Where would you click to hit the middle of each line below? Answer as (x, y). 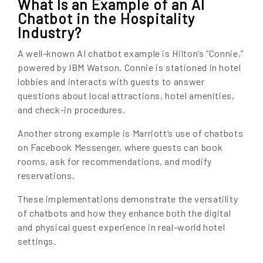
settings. (37, 241)
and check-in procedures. (72, 109)
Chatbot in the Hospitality (106, 18)
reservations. (46, 175)
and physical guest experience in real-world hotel (122, 227)
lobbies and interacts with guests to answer (111, 81)
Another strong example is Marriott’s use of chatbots (131, 133)
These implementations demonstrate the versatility (128, 198)
